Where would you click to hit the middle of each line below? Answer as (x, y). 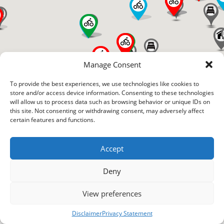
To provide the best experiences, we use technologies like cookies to (104, 84)
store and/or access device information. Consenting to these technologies (112, 93)
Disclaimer (87, 213)
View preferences (112, 193)
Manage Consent (112, 64)
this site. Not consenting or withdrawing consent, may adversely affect (107, 111)
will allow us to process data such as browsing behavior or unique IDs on (110, 102)
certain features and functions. (52, 120)
